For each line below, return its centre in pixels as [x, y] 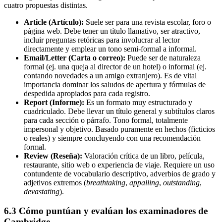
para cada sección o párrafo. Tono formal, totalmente [106, 120]
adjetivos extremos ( [55, 183]
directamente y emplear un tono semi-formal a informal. [110, 49]
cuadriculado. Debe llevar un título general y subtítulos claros [119, 111]
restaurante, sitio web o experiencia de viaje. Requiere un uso [119, 165]
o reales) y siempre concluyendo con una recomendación [112, 138]
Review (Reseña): [53, 156]
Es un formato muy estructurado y [138, 103]
